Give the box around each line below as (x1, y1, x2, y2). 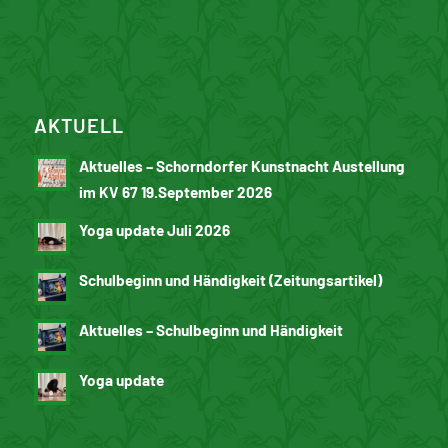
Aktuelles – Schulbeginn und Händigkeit (78, 320, 343, 339)
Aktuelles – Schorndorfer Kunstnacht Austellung (78, 156, 405, 175)
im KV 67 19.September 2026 (78, 182, 272, 201)
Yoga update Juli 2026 (78, 220, 230, 239)
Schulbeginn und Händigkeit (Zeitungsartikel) (78, 270, 382, 289)
